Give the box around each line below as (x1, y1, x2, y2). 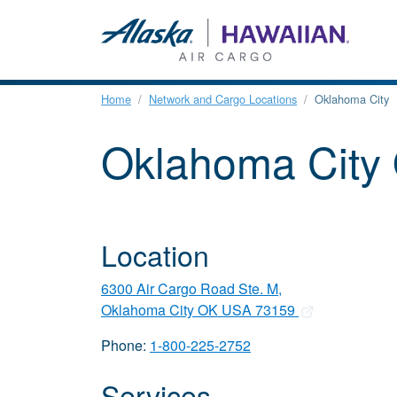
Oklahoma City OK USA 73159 (101, 300, 299, 321)
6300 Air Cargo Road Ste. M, (101, 278, 282, 300)
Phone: (101, 335, 150, 356)
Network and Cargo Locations (149, 90, 297, 108)
